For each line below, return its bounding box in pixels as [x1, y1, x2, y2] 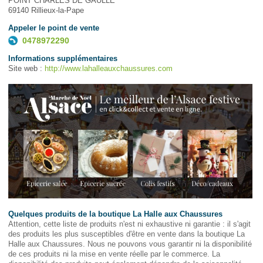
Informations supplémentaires [8, 54, 117, 63]
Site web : [8, 64, 45, 73]
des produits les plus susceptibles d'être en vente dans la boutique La [8, 230, 245, 239]
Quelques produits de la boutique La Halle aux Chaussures [8, 210, 222, 219]
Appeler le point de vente [8, 23, 99, 32]
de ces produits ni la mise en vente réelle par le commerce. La [8, 249, 220, 259]
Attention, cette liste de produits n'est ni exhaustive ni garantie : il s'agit [8, 220, 251, 229]
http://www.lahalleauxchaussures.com [44, 64, 173, 73]
